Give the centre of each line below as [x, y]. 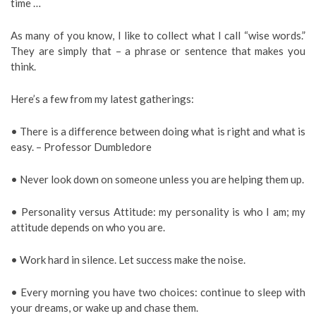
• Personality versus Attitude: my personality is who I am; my [158, 211]
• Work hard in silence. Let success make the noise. [128, 259]
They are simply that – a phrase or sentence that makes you [158, 50]
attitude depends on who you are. [88, 227]
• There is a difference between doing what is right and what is [158, 131]
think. [23, 66]
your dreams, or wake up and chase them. [104, 307]
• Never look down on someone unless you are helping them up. [157, 179]
